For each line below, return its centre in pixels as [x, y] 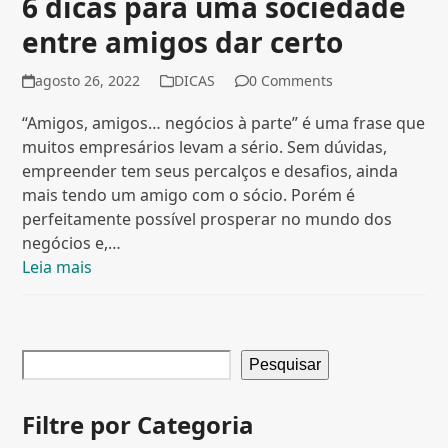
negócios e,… [72, 243]
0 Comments [290, 81]
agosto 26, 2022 [87, 81]
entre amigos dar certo [183, 42]
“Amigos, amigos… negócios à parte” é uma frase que [224, 123]
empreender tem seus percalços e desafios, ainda [210, 171]
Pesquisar [285, 365]
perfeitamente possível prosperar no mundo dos [207, 219]
